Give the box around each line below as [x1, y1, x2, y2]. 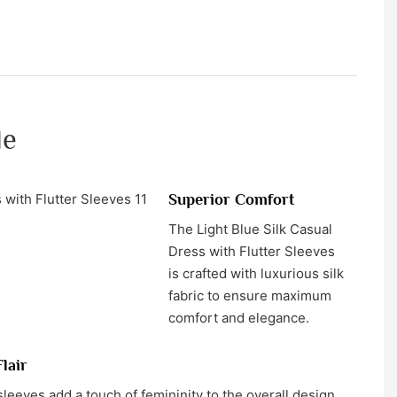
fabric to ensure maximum [167, 287, 331, 305]
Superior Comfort [167, 191, 294, 209]
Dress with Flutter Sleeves [167, 243, 335, 261]
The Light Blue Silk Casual [167, 221, 332, 238]
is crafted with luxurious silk [167, 265, 344, 283]
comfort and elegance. [167, 309, 309, 327]
